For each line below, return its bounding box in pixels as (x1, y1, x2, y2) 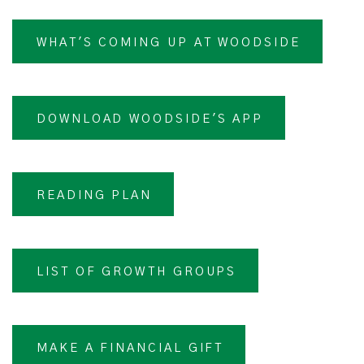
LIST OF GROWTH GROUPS (37, 266, 237, 279)
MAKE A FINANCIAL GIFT (37, 342, 224, 355)
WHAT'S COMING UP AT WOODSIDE (37, 37, 301, 50)
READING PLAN (37, 189, 153, 202)
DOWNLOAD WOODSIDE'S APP (37, 113, 264, 126)
